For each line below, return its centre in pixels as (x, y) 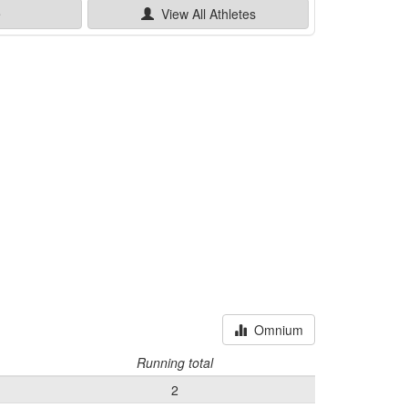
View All (179, 13)
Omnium (275, 329)
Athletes (230, 13)
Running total (175, 362)
